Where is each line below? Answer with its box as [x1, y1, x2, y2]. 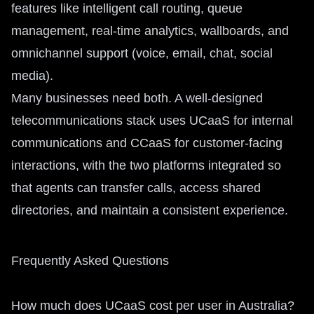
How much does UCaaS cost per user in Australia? [11, 299, 294, 313]
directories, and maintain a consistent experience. [11, 203, 288, 217]
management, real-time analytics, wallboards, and [11, 24, 289, 38]
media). [11, 69, 53, 83]
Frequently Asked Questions [11, 254, 169, 268]
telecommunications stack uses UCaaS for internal [11, 114, 293, 128]
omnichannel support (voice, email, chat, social [11, 46, 273, 60]
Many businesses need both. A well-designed [11, 91, 263, 105]
